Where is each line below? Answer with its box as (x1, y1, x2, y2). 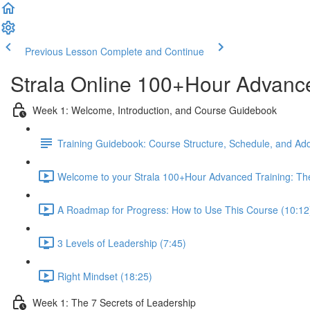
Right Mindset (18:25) (57, 268, 152, 283)
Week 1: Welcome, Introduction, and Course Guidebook (33, 102, 277, 117)
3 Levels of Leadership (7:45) (57, 235, 186, 250)
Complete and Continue (100, 44, 204, 58)
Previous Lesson (25, 44, 98, 58)
